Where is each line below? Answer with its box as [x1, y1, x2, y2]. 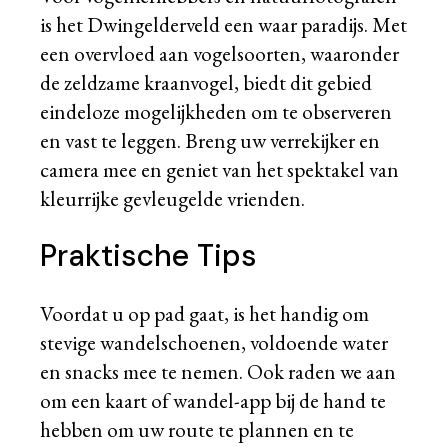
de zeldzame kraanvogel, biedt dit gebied [40, 69, 373, 97]
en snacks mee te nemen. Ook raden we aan [40, 358, 397, 386]
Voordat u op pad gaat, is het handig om [40, 300, 370, 328]
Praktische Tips [40, 236, 258, 276]
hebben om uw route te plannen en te [40, 416, 355, 444]
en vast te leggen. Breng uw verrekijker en [40, 127, 381, 155]
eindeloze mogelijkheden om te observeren [40, 98, 393, 126]
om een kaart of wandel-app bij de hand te [40, 387, 387, 415]
